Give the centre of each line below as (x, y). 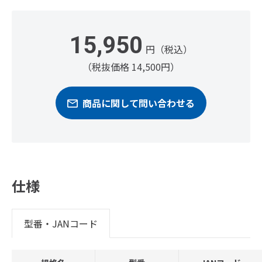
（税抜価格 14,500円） (131, 67)
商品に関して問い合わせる (139, 103)
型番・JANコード (61, 223)
